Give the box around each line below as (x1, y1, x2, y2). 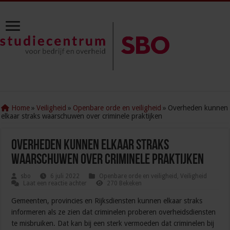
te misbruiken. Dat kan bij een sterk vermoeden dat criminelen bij (11, 219, 215, 228)
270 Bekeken (107, 180, 142, 187)
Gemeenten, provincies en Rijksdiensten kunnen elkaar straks (11, 197, 203, 205)
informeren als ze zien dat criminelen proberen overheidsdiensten (11, 208, 216, 217)
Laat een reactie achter (23, 180, 87, 187)
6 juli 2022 (50, 172, 80, 180)
